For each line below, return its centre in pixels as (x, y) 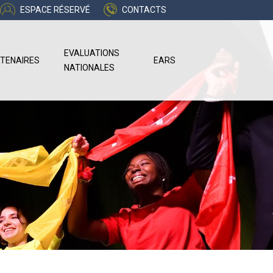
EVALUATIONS (91, 53)
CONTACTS (144, 10)
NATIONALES (89, 68)
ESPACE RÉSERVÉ (55, 10)
